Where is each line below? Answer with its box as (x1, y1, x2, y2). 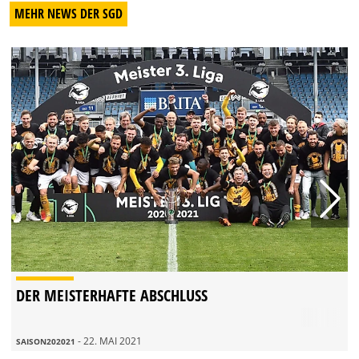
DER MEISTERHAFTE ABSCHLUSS (16, 284, 208, 306)
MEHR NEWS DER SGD (14, 4, 123, 22)
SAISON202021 (16, 335, 78, 347)
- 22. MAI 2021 (78, 333, 142, 348)
